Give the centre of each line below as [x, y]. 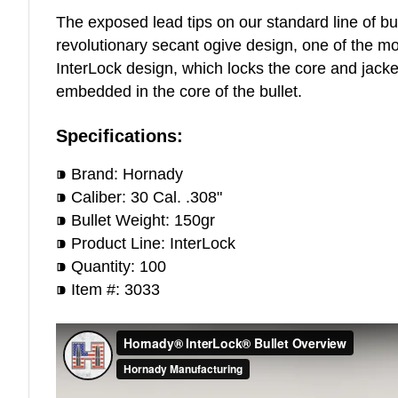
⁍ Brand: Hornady [119, 174]
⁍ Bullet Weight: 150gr [135, 220]
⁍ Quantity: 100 [111, 267]
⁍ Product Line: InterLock [146, 243]
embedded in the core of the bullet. [181, 92]
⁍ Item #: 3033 [108, 290]
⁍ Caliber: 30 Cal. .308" [141, 197]
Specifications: [119, 136]
